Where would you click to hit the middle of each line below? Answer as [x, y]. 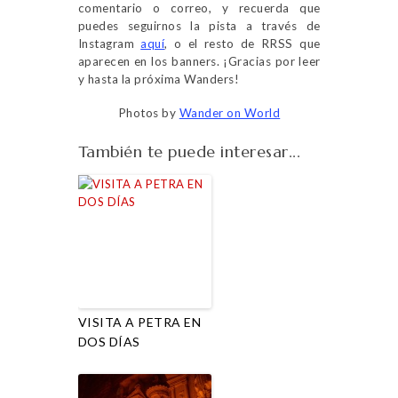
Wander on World [230, 112]
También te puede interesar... [189, 151]
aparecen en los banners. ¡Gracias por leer [199, 61]
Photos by [148, 112]
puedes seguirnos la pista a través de [199, 25]
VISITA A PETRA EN [139, 322]
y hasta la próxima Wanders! [158, 79]
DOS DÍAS [109, 341]
